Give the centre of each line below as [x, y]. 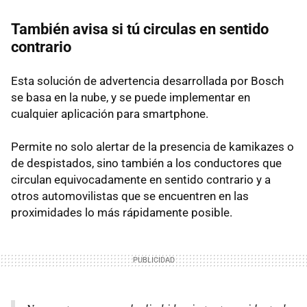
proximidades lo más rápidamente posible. [122, 212]
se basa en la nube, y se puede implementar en [131, 97]
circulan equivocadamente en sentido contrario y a [141, 179]
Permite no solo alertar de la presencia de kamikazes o [152, 146]
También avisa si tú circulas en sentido [140, 29]
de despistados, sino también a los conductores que [146, 163]
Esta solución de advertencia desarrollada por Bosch [147, 81]
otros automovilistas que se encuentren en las [130, 196]
